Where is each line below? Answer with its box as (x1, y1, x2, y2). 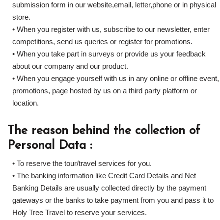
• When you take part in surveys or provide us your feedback (12, 50, 206, 58)
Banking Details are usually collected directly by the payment (12, 184, 206, 192)
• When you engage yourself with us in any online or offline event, (12, 74, 219, 82)
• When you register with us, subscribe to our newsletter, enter (12, 25, 210, 33)
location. (12, 99, 39, 107)
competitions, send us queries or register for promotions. (12, 37, 192, 46)
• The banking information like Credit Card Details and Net (12, 171, 196, 180)
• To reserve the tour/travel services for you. (12, 159, 152, 167)
